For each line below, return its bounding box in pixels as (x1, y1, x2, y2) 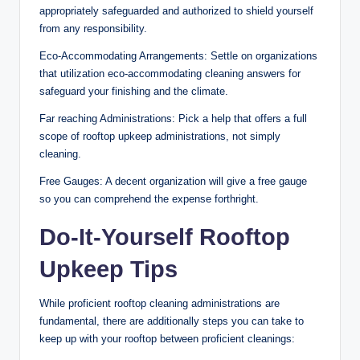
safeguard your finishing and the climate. (39, 84, 228, 97)
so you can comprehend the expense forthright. (39, 192, 259, 205)
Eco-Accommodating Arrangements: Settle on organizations (39, 49, 317, 62)
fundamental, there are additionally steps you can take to (39, 314, 304, 327)
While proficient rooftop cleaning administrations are (39, 297, 280, 309)
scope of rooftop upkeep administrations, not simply (39, 129, 280, 142)
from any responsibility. (39, 22, 147, 35)
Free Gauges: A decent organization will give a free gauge (39, 174, 307, 187)
